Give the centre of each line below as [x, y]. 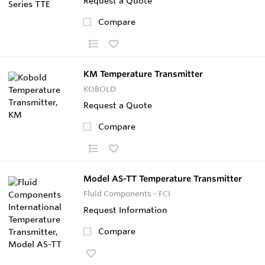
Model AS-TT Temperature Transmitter [163, 178]
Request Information [125, 210]
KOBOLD [100, 88]
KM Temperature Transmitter [143, 74]
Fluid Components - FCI [127, 193]
